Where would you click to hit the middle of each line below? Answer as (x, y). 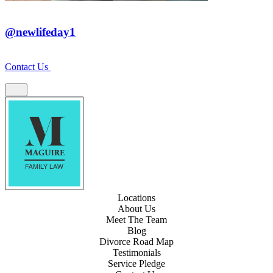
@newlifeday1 (40, 32)
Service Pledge (136, 263)
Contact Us (28, 66)
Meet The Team (136, 219)
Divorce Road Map (136, 241)
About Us (136, 208)
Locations (136, 197)
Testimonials (136, 252)
